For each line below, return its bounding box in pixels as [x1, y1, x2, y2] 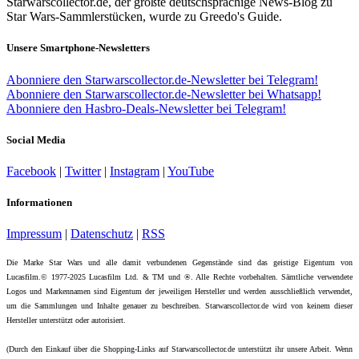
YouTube [167, 163, 214, 178]
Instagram [110, 163, 159, 178]
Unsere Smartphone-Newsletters [6, 42, 150, 54]
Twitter [65, 163, 101, 178]
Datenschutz [71, 227, 133, 241]
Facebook [6, 163, 56, 178]
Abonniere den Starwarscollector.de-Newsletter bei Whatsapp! [6, 87, 321, 101]
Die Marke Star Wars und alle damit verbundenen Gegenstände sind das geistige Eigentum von [6, 258, 353, 268]
